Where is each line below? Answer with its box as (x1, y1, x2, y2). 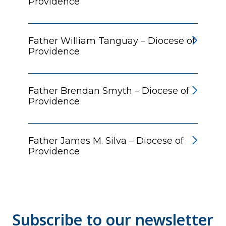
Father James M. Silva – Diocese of (28, 135, 184, 146)
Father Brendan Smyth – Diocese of (28, 85, 189, 96)
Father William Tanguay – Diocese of (28, 35, 195, 46)
